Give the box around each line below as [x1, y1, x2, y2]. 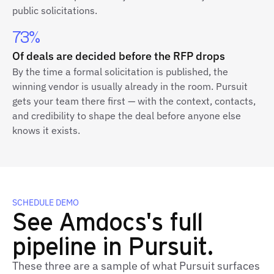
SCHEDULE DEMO [12, 197, 79, 208]
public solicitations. [12, 4, 97, 17]
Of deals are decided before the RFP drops [12, 49, 225, 63]
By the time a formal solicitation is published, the [12, 65, 228, 78]
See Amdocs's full [12, 204, 202, 237]
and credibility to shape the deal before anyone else [12, 109, 241, 122]
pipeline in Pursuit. [12, 229, 213, 261]
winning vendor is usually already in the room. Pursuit [12, 80, 248, 92]
